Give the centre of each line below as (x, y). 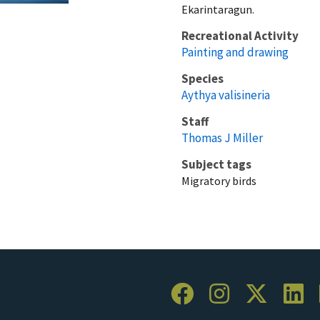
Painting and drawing (235, 52)
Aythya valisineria (226, 95)
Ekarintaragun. (218, 9)
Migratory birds (219, 180)
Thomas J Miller (222, 137)
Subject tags (216, 164)
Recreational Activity (240, 35)
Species (202, 78)
